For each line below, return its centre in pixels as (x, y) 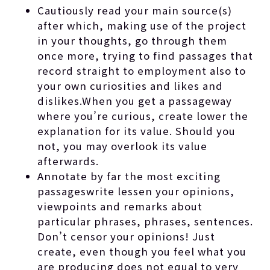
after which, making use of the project (142, 25)
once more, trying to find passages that (146, 55)
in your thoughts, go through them (133, 40)
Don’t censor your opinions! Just (127, 236)
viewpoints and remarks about (120, 206)
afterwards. (68, 161)
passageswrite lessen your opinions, (136, 191)
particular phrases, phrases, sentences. (146, 221)
